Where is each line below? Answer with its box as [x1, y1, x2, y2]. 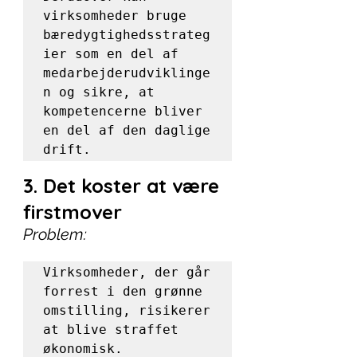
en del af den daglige [43, 123, 210, 138]
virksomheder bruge [43, 8, 186, 23]
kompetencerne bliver [43, 104, 202, 119]
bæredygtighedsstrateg [43, 27, 210, 42]
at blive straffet [43, 322, 178, 337]
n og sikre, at [43, 84, 155, 100]
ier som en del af [43, 46, 178, 61]
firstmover [23, 200, 122, 224]
